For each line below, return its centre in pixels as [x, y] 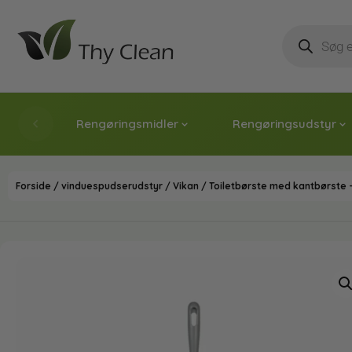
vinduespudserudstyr [112, 186]
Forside [33, 186]
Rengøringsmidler [127, 124]
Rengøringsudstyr [284, 124]
